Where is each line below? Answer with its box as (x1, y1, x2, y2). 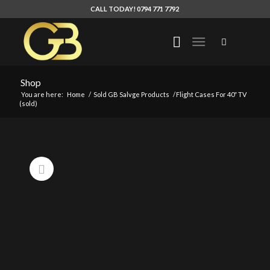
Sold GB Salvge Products (93, 90, 169, 98)
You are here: (20, 90, 63, 98)
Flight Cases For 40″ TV (175, 90, 246, 98)
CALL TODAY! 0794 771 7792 (90, 5, 180, 13)
